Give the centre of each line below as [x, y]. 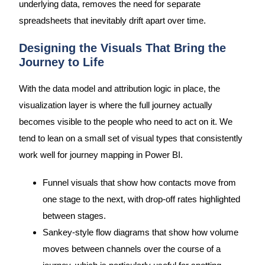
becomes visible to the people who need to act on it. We [125, 122]
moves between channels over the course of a [131, 249]
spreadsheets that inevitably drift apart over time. [112, 21]
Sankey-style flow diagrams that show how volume [140, 233]
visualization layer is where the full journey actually [115, 105]
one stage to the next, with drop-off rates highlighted [141, 200]
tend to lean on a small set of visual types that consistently [130, 138]
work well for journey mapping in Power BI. [101, 155]
